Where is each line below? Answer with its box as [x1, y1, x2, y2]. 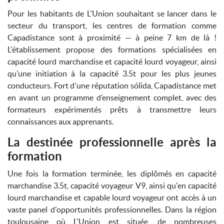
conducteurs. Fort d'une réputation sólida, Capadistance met [7, 81, 216, 90]
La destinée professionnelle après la [7, 135, 216, 149]
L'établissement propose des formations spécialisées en [7, 45, 216, 54]
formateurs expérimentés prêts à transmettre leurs [7, 105, 216, 114]
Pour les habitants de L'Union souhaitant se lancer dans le [7, 9, 216, 18]
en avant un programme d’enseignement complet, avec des [7, 93, 216, 102]
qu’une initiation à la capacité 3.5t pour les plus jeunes [7, 69, 216, 78]
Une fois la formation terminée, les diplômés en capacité [7, 169, 216, 178]
